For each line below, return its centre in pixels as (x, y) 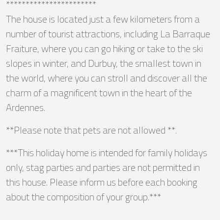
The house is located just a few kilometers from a (103, 19)
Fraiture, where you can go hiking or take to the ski (104, 49)
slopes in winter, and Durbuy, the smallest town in (104, 63)
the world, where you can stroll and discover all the (107, 78)
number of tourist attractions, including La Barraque (108, 34)
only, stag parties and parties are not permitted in (103, 167)
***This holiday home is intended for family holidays (107, 153)
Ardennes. (26, 108)
